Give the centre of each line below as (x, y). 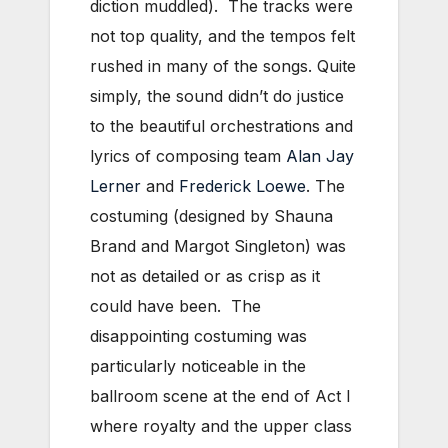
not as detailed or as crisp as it (205, 275)
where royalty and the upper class (221, 425)
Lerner (115, 185)
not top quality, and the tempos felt (222, 35)
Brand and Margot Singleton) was (218, 245)
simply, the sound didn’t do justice (217, 95)
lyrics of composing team (188, 155)
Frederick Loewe (242, 185)
